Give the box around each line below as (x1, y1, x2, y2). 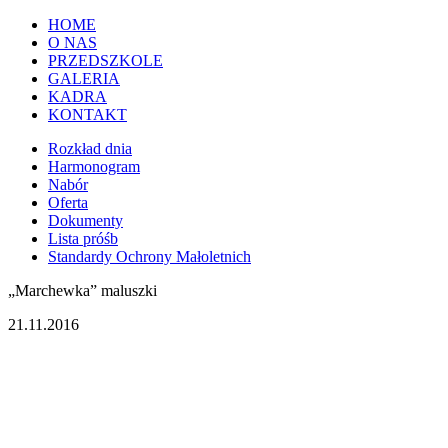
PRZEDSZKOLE (48, 52, 163, 69)
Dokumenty (48, 212, 123, 229)
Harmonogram (48, 158, 140, 175)
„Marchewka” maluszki (8, 282, 157, 299)
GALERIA (48, 70, 120, 87)
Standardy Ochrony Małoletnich (48, 248, 251, 265)
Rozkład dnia (48, 140, 132, 157)
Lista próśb (48, 230, 118, 247)
